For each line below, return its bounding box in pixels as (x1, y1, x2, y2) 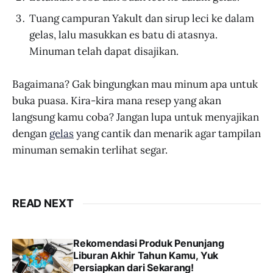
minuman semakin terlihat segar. (12, 143, 168, 157)
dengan (12, 127, 49, 141)
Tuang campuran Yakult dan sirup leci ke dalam (29, 11, 254, 25)
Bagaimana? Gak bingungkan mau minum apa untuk (12, 77, 258, 91)
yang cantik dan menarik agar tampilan (74, 127, 261, 141)
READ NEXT (12, 197, 74, 210)
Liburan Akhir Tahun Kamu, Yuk (73, 249, 219, 262)
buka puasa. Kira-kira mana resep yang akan (12, 94, 221, 108)
